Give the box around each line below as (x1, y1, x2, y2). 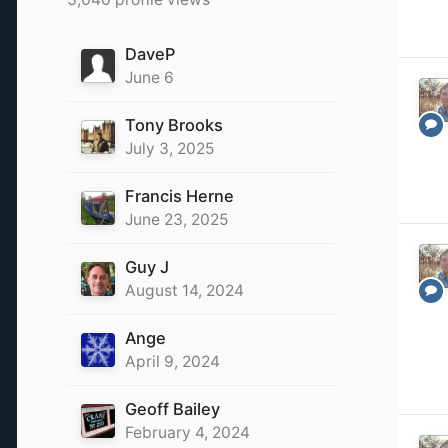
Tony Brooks (125, 115, 223, 135)
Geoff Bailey (125, 399, 220, 419)
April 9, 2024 (125, 352, 220, 371)
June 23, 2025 (125, 210, 228, 229)
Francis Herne (125, 186, 234, 206)
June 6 (125, 68, 174, 87)
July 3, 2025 (125, 139, 214, 158)
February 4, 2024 (125, 423, 250, 442)
